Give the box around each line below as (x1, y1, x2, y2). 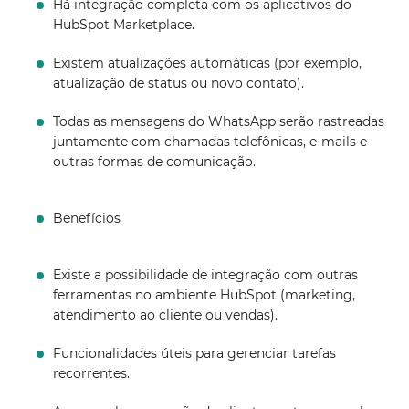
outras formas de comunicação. (53, 153, 257, 170)
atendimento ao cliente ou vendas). (53, 307, 278, 323)
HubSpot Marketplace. (53, 16, 195, 33)
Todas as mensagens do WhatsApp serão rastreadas (53, 113, 385, 130)
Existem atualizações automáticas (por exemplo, (53, 55, 362, 71)
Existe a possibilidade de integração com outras (53, 267, 359, 283)
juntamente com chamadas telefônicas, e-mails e (53, 133, 368, 150)
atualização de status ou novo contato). (53, 75, 305, 91)
